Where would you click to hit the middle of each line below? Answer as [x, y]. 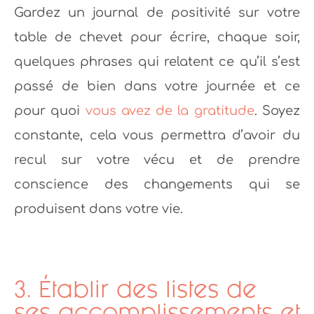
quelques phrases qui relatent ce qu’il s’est [157, 62]
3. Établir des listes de [135, 289]
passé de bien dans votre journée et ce [157, 87]
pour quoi [50, 111]
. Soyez [277, 111]
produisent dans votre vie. [98, 209]
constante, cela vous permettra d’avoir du [157, 136]
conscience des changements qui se [157, 185]
